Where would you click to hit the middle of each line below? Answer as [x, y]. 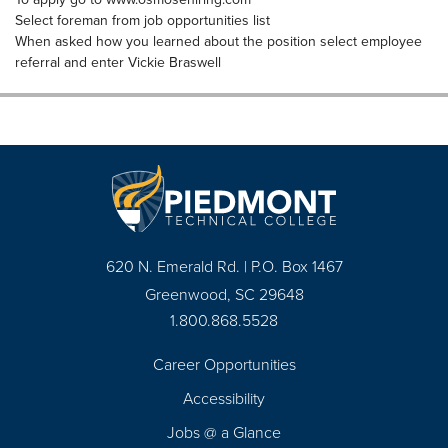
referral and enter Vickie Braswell [118, 62]
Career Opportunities [224, 364]
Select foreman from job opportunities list [142, 20]
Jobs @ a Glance [224, 432]
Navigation [74, 412]
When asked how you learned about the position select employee [218, 41]
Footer [53, 388]
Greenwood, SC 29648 [224, 294]
